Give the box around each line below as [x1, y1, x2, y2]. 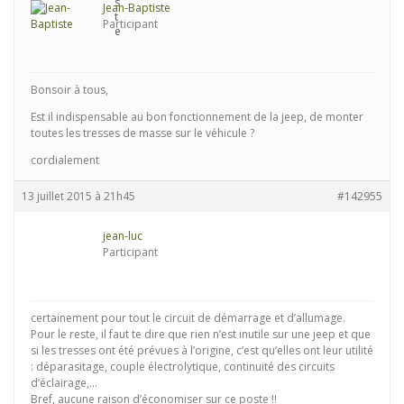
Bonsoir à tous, [31, 82, 108, 98]
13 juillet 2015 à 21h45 [22, 188, 135, 205]
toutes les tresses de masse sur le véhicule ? [31, 125, 254, 142]
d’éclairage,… [31, 375, 97, 391]
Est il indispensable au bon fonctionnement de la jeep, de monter [31, 109, 363, 125]
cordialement [31, 152, 99, 169]
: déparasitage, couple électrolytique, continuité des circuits [31, 359, 335, 375]
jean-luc [103, 228, 142, 244]
